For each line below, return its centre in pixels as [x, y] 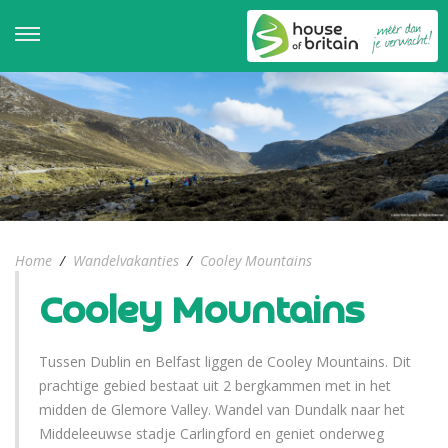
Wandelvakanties [126, 261]
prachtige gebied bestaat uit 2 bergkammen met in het [215, 386]
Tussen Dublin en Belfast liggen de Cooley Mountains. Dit [225, 362]
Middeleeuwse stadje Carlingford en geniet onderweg [211, 434]
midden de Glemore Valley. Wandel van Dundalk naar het [222, 410]
